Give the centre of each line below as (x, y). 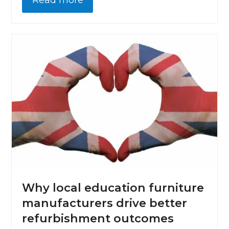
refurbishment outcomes (98, 219)
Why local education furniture (113, 188)
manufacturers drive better (105, 203)
